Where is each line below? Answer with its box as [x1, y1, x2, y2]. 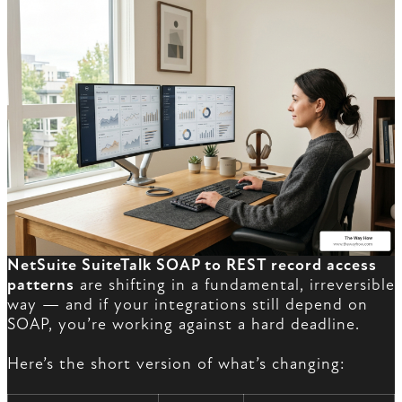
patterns [7, 275, 74, 294]
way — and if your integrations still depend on [7, 295, 368, 314]
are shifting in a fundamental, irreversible [74, 275, 395, 294]
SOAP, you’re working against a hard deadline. [7, 315, 360, 334]
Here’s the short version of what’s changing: [7, 354, 345, 373]
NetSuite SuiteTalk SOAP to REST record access [7, 256, 377, 275]
